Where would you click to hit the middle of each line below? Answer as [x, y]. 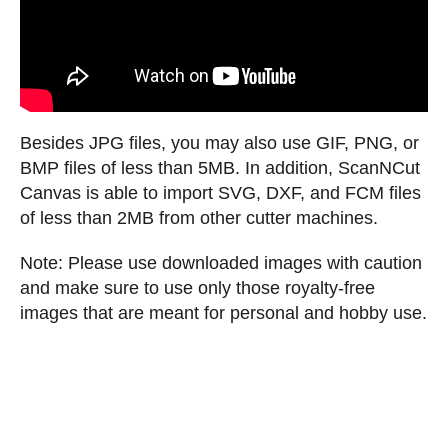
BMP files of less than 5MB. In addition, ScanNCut [220, 168]
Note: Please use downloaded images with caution [221, 263]
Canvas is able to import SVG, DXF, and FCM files [220, 193]
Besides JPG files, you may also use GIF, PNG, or [219, 143]
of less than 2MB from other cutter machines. [199, 218]
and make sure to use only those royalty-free [197, 288]
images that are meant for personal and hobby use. [223, 313]
